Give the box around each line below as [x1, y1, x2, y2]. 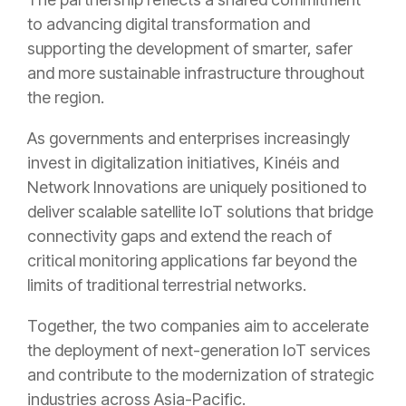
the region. [27, 88, 104, 107]
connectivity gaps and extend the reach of [27, 227, 332, 246]
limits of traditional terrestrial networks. [27, 275, 306, 295]
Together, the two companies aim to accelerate [27, 316, 369, 335]
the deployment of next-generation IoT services [27, 341, 371, 360]
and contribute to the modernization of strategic [27, 365, 374, 384]
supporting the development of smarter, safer [27, 39, 353, 58]
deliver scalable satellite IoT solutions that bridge [27, 202, 373, 221]
